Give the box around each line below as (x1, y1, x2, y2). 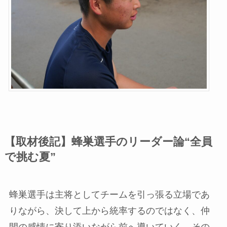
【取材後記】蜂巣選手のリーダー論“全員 (4, 136, 212, 148)
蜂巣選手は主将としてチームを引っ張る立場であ (9, 190, 210, 200)
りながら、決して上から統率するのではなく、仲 (9, 206, 210, 216)
